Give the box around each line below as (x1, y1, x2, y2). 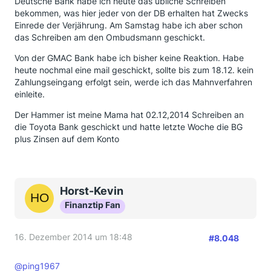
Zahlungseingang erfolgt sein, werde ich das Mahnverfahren (15, 77, 252, 87)
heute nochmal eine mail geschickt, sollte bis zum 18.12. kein (15, 65, 253, 75)
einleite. (15, 89, 45, 99)
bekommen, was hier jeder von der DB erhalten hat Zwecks (15, 8, 248, 18)
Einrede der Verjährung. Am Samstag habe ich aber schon (15, 20, 243, 30)
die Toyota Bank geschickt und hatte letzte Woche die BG (15, 122, 243, 132)
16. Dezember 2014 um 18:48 (15, 232, 132, 242)
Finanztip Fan (65, 200, 120, 210)
